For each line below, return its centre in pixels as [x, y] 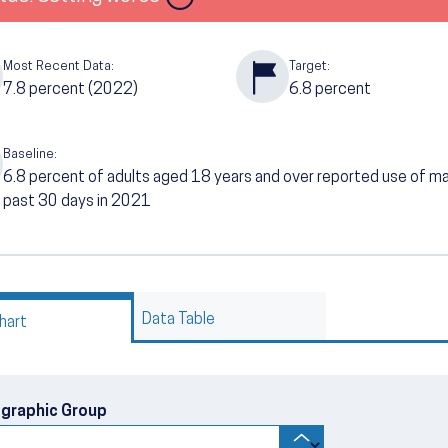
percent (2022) [83, 89]
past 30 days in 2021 [78, 201]
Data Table [178, 319]
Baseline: [30, 154]
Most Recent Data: [58, 66]
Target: [309, 66]
